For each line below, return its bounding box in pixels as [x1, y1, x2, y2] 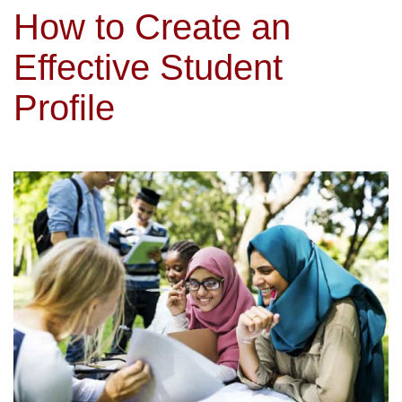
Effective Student [13, 48, 283, 88]
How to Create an [13, 7, 291, 48]
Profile [13, 88, 115, 128]
